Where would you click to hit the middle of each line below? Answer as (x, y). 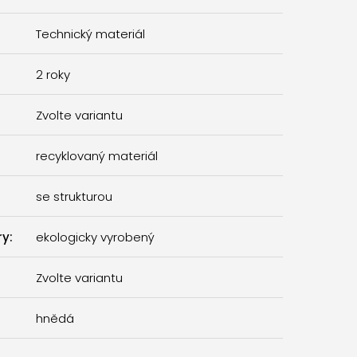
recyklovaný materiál (96, 155)
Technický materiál (90, 33)
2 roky (53, 74)
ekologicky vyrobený (95, 237)
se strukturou (74, 196)
